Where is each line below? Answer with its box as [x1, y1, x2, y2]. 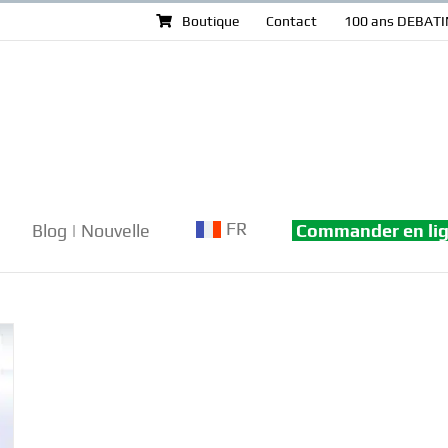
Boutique [182, 13, 239, 29]
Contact [266, 13, 317, 29]
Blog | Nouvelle [32, 219, 150, 241]
